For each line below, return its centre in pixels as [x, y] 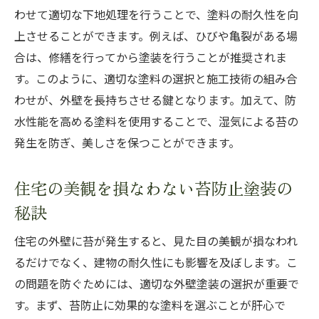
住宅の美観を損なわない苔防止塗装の [153, 188]
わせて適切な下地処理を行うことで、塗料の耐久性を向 [156, 15]
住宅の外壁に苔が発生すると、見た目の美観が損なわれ [156, 241]
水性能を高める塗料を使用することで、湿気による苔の [156, 122]
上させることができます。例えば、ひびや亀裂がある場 [156, 36]
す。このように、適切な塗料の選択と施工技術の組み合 [156, 79]
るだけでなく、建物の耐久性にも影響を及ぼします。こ [156, 263]
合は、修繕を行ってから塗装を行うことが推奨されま [151, 58]
